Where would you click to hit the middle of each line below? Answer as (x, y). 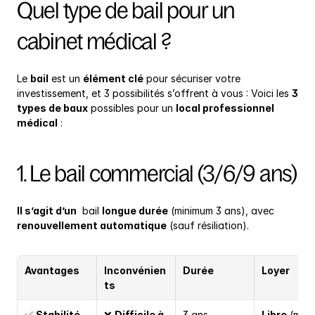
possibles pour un (132, 108)
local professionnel (225, 108)
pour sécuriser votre (192, 79)
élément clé (113, 79)
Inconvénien (135, 271)
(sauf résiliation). (208, 226)
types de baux (52, 108)
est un (66, 79)
